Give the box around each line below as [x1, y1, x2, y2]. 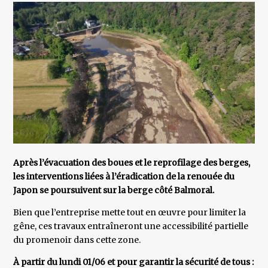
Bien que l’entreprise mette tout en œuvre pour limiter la [13, 207, 246, 218]
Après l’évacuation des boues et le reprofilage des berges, [13, 157, 251, 169]
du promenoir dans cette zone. [13, 234, 141, 246]
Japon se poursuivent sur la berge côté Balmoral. [13, 185, 215, 196]
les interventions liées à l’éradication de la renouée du [13, 171, 235, 182]
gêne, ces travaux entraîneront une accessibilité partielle [13, 221, 249, 232]
